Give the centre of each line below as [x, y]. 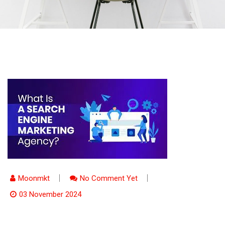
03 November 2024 [50, 194]
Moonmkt [34, 178]
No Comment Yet [109, 178]
